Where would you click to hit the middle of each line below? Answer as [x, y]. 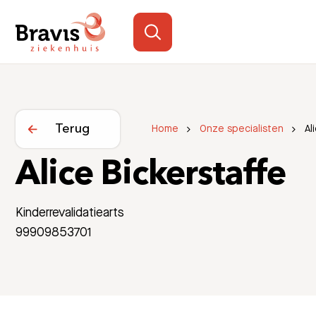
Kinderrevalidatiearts [70, 213]
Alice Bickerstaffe [151, 176]
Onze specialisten [241, 129]
